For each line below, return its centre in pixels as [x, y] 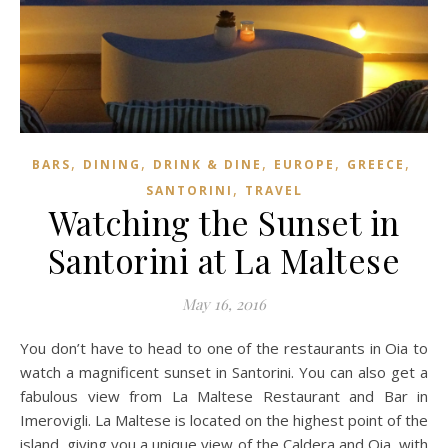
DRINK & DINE [207, 164]
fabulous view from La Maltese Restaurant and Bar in [224, 395]
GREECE [375, 164]
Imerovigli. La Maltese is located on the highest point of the [224, 419]
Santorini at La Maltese [224, 259]
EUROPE [304, 164]
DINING [111, 164]
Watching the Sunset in [224, 221]
